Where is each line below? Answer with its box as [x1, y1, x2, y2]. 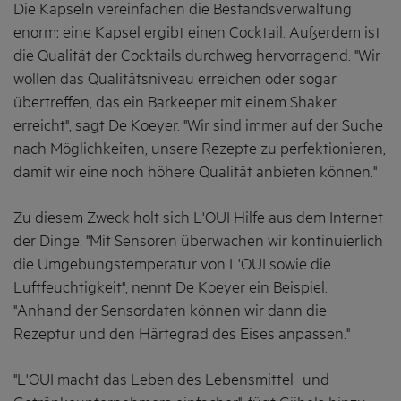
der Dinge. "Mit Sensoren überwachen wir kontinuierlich [13, 232, 383, 251]
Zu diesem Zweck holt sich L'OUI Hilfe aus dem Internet [13, 209, 383, 227]
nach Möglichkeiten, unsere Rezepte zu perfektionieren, [13, 140, 386, 158]
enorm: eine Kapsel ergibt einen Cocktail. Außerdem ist [13, 23, 380, 42]
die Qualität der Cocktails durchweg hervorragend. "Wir [13, 47, 380, 65]
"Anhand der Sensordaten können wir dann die [13, 302, 327, 320]
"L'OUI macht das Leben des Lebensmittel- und [13, 371, 329, 389]
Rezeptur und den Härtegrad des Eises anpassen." [13, 325, 354, 344]
